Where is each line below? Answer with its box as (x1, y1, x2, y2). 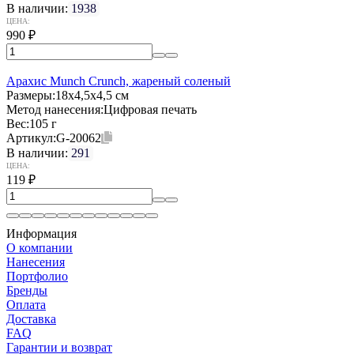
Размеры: (6, 88, 55, 102)
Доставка (6, 311, 56, 326)
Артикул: (6, 130, 56, 145)
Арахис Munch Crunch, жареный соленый (6, 73, 231, 88)
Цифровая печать (104, 102, 197, 116)
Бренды (6, 283, 47, 297)
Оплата (6, 297, 46, 311)
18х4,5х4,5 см (55, 88, 129, 102)
